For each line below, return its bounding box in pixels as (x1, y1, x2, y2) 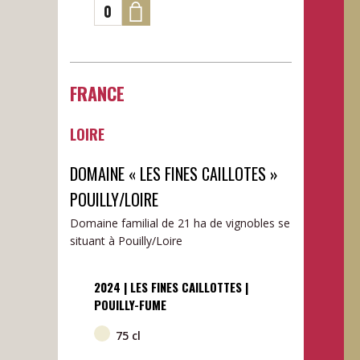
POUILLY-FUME (93, 295, 166, 313)
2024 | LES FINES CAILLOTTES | (93, 277, 248, 296)
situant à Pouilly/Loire (69, 232, 182, 248)
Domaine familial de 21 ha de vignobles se (69, 215, 290, 231)
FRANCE (69, 80, 125, 106)
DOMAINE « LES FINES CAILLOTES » (69, 161, 278, 186)
